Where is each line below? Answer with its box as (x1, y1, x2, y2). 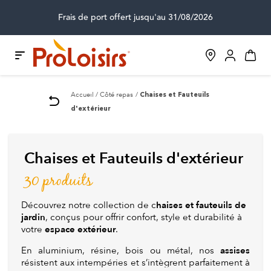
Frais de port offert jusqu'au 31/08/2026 (58, 11, 213, 24)
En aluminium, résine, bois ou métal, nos (21, 245, 220, 256)
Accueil (71, 90, 94, 99)
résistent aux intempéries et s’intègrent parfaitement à (21, 257, 250, 269)
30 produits (24, 169, 93, 194)
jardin (21, 211, 45, 224)
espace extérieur (45, 223, 116, 236)
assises (220, 244, 250, 257)
